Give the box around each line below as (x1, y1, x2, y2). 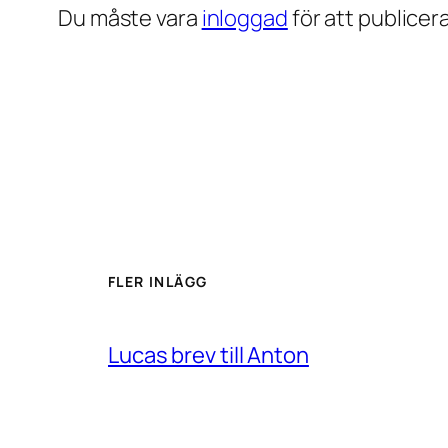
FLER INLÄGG (108, 272, 208, 292)
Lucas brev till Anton (108, 340, 309, 371)
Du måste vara (58, 2, 202, 33)
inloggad (201, 2, 288, 33)
